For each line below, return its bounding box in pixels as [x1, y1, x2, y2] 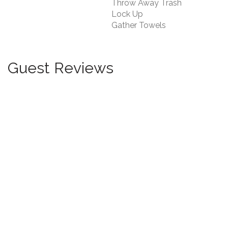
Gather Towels [111, 20, 166, 30]
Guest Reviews [8, 59, 113, 77]
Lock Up [111, 9, 143, 19]
